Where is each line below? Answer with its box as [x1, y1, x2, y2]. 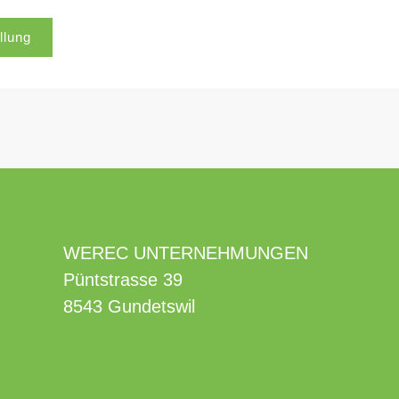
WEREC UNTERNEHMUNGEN [62, 242, 308, 263]
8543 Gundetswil [62, 296, 195, 316]
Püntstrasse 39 [62, 269, 183, 289]
